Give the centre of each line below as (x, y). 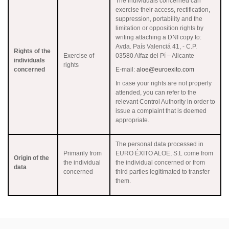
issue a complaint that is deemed (161, 111)
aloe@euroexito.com (165, 69)
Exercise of (79, 55)
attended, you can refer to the (156, 92)
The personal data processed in (159, 144)
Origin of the (31, 158)
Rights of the (32, 51)
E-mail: (126, 69)
